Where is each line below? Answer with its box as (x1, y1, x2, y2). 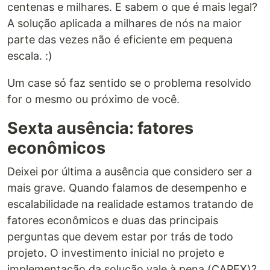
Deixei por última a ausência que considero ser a (7, 165, 252, 178)
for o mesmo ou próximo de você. (7, 92, 180, 105)
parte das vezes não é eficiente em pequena (7, 33, 233, 46)
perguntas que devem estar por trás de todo (7, 230, 233, 243)
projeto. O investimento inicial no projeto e (7, 246, 224, 259)
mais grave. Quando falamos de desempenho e (7, 181, 246, 194)
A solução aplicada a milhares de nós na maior (7, 16, 242, 30)
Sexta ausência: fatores (7, 118, 193, 138)
